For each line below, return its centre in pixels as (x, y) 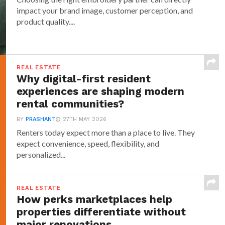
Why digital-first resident (84, 79)
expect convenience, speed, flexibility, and (88, 143)
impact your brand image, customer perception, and (105, 10)
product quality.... (46, 21)
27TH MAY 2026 (85, 119)
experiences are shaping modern (101, 91)
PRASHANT (41, 119)
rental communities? (71, 104)
